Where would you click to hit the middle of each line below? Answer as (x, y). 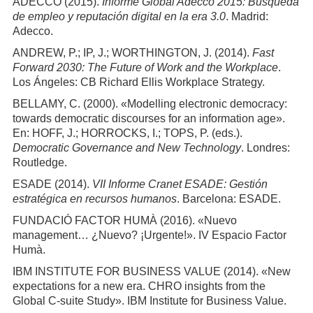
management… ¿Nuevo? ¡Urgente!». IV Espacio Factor (149, 235)
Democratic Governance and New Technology (126, 148)
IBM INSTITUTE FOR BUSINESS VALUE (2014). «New (151, 272)
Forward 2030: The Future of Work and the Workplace (145, 68)
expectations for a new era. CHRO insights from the (139, 286)
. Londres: (265, 148)
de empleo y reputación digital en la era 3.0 (119, 17)
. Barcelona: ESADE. (228, 199)
